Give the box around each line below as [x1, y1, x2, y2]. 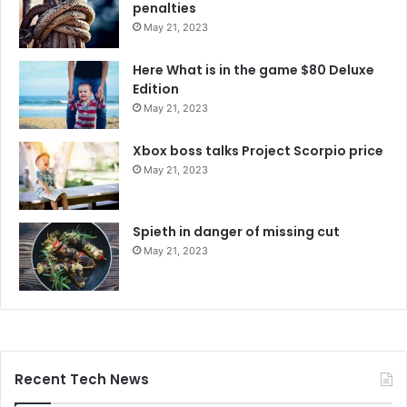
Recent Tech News [15, 370, 149, 390]
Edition [133, 80, 179, 99]
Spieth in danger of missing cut [133, 223, 340, 242]
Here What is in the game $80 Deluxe [133, 61, 374, 80]
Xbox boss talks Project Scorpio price [133, 142, 383, 161]
